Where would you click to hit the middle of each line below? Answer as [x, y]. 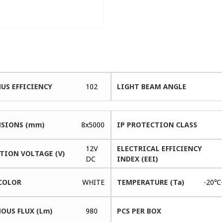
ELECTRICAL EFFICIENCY [159, 148]
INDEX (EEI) [137, 159]
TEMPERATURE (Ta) [150, 182]
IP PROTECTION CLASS [157, 124]
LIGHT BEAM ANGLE [151, 86]
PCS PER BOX [139, 211]
